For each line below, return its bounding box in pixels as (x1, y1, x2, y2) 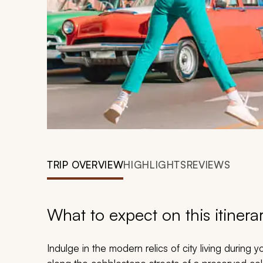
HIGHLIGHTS (123, 159, 187, 171)
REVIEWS (186, 159, 231, 171)
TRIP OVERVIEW (47, 159, 124, 171)
